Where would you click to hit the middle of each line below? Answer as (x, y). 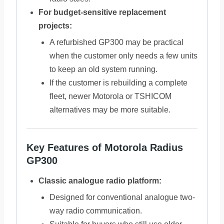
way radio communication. (96, 211)
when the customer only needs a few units (123, 56)
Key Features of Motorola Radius (105, 147)
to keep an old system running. (103, 69)
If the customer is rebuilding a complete (118, 83)
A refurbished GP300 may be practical (116, 42)
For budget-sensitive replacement (102, 12)
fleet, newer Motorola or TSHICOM (110, 96)
